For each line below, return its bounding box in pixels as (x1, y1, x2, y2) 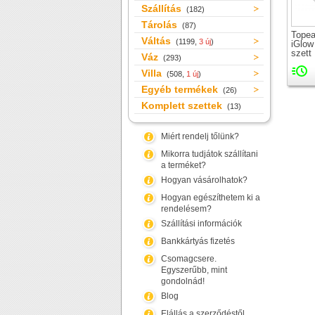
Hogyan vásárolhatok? (161, 175, 247, 185)
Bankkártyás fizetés (161, 236, 235, 246)
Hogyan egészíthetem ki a (161, 193, 260, 202)
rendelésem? (161, 204, 212, 214)
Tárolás (141, 19, 180, 30)
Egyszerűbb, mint (161, 265, 227, 275)
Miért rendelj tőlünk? (161, 131, 239, 141)
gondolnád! (161, 276, 205, 286)
